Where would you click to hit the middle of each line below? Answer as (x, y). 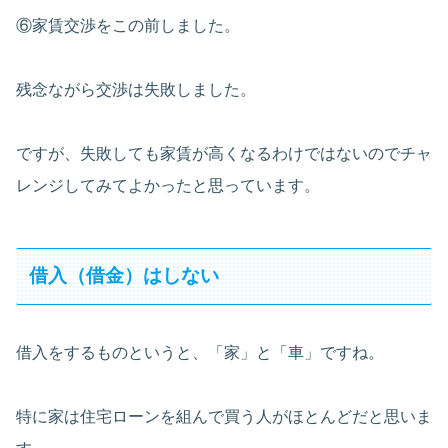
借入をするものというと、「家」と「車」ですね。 (200, 352)
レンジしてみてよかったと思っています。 (168, 185)
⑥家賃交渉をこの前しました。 (128, 25)
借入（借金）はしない (124, 276)
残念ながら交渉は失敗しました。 (136, 89)
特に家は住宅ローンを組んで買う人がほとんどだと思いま (224, 416)
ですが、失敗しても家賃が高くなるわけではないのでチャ (224, 153)
